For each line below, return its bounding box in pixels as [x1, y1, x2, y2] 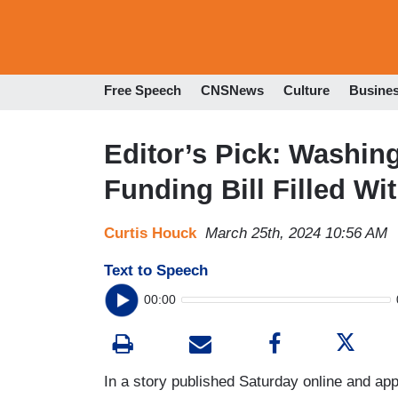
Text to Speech [104, 261, 208, 279]
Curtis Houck [104, 224, 196, 242]
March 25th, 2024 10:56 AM [205, 224, 387, 242]
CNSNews [201, 83, 264, 99]
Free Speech [104, 83, 181, 99]
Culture [283, 83, 330, 99]
